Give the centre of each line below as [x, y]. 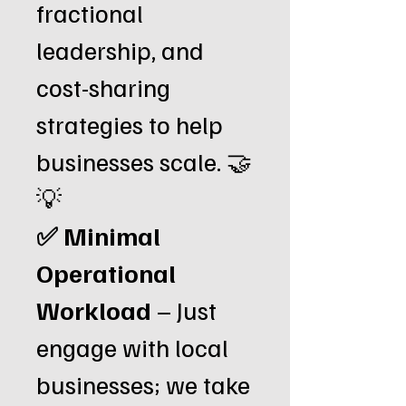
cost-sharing [103, 87]
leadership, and [120, 49]
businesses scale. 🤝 [144, 161]
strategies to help [130, 124]
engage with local [132, 347]
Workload [94, 309]
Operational [106, 272]
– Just [184, 309]
